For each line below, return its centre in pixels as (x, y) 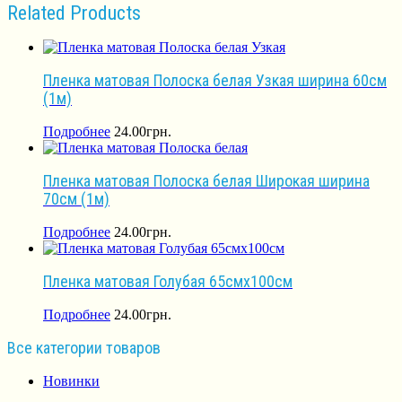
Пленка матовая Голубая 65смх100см (168, 282)
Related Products (74, 13)
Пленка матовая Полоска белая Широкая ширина (206, 181)
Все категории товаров (84, 348)
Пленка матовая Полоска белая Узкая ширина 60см (215, 81)
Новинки (71, 381)
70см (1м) (76, 199)
